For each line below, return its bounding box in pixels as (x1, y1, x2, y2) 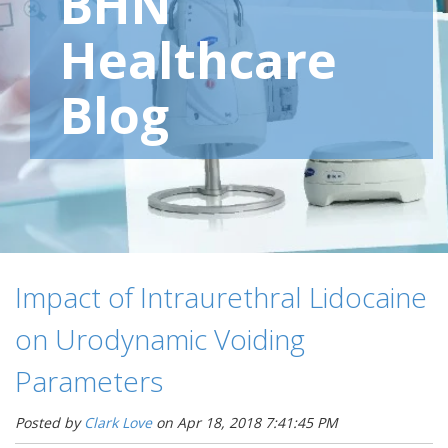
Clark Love (84, 413, 152, 432)
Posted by (15, 413, 84, 432)
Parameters (15, 362, 163, 400)
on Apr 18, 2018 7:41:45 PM (152, 413, 338, 432)
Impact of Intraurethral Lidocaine (15, 278, 427, 316)
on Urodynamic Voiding (15, 320, 305, 358)
